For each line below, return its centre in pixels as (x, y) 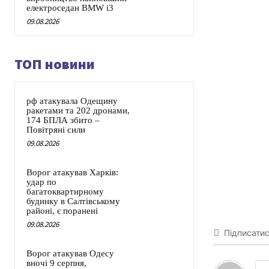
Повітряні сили (56, 130)
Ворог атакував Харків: (72, 173)
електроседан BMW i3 (70, 8)
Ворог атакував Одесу (70, 254)
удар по (41, 182)
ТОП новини (55, 64)
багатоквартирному (65, 192)
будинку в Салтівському (73, 201)
